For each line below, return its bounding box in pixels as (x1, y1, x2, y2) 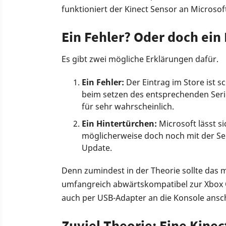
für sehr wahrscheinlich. (82, 101, 174, 112)
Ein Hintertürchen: (82, 118, 157, 130)
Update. (82, 142, 112, 154)
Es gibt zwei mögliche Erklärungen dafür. (62, 53, 218, 65)
